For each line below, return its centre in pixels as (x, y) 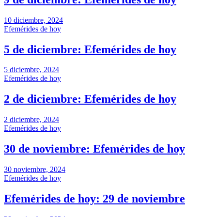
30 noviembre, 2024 (35, 170)
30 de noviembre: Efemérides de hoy (94, 149)
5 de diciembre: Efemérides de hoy (90, 49)
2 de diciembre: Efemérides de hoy (90, 99)
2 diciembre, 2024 (31, 120)
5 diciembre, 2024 (31, 70)
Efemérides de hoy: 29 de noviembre (94, 198)
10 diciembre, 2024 (33, 20)
